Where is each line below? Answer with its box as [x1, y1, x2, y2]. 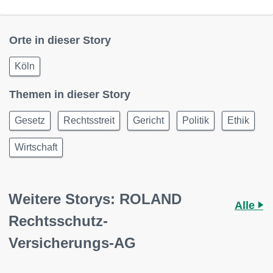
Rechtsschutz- [9, 213, 108, 229]
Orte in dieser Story [9, 34, 111, 46]
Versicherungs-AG [9, 235, 136, 251]
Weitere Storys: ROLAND [9, 191, 182, 207]
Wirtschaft [15, 142, 57, 152]
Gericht [133, 115, 164, 126]
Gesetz [15, 115, 45, 126]
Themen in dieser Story [9, 88, 130, 101]
